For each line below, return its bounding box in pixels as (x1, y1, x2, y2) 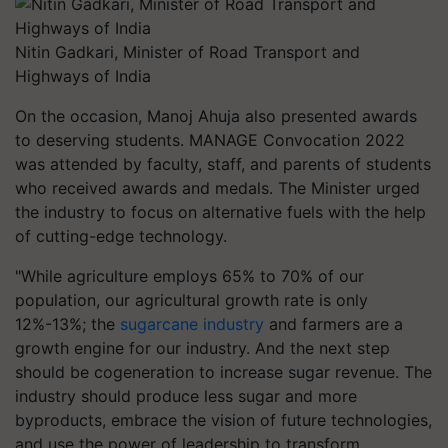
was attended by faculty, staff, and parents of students (15, 154, 431, 174)
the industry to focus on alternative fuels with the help (15, 202, 426, 222)
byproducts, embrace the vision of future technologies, (15, 410, 432, 430)
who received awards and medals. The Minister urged (15, 178, 420, 198)
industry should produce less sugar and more (15, 386, 357, 406)
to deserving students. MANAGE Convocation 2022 (15, 130, 405, 150)
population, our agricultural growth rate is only (15, 290, 368, 310)
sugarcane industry (120, 314, 264, 334)
